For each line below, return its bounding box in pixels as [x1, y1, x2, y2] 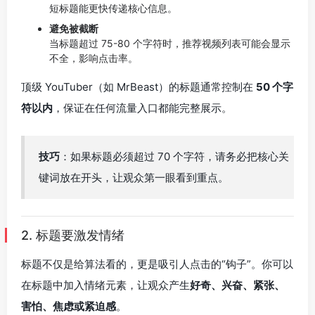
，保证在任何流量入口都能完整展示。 [53, 101, 232, 115]
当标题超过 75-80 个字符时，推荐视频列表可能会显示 [49, 37, 290, 49]
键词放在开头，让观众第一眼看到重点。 [39, 171, 229, 184]
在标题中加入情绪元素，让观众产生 [21, 278, 190, 292]
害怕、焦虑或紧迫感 [21, 300, 116, 313]
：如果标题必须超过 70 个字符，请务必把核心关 [60, 150, 289, 163]
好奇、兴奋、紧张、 [190, 278, 285, 292]
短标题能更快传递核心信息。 [49, 2, 177, 14]
